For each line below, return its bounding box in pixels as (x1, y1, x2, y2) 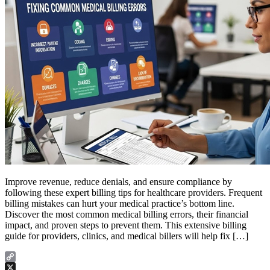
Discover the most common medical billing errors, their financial (5, 209, 248, 219)
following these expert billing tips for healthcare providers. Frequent (5, 187, 262, 198)
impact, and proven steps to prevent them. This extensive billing (5, 219, 246, 230)
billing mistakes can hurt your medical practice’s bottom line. (5, 198, 234, 209)
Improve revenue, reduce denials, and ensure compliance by (5, 176, 232, 187)
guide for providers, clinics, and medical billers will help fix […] (5, 230, 248, 241)
